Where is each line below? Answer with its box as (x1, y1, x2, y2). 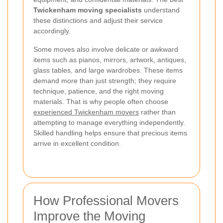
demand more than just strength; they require (33, 76, 176, 85)
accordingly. (33, 26, 71, 35)
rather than (139, 108, 176, 116)
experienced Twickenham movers (33, 108, 139, 116)
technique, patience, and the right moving (33, 87, 164, 95)
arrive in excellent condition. (33, 139, 121, 147)
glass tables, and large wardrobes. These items (33, 66, 183, 74)
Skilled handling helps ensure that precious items (33, 128, 187, 137)
